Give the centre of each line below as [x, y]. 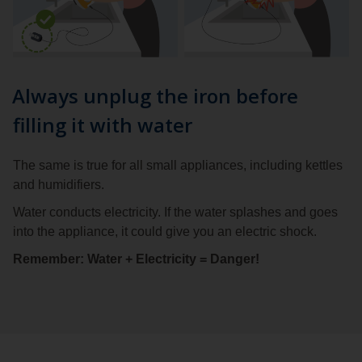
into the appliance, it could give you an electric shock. [165, 232]
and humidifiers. [59, 185]
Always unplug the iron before [155, 96]
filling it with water [103, 125]
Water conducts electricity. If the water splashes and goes [175, 213]
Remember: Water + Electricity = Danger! [136, 259]
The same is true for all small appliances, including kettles [178, 166]
